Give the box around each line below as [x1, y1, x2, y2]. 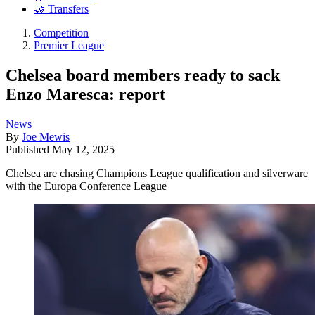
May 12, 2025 [52, 143, 115, 155]
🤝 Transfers [34, 3, 89, 15]
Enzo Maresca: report [6, 84, 165, 103]
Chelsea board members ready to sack [6, 65, 280, 84]
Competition [34, 27, 89, 39]
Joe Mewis [22, 130, 70, 143]
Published [6, 143, 52, 155]
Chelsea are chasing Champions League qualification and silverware [6, 167, 308, 179]
